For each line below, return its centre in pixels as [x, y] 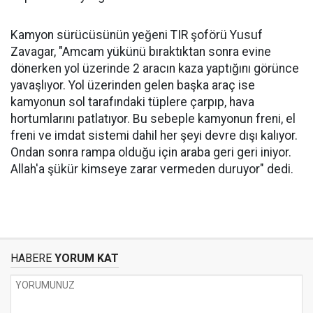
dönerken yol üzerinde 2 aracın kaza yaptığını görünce [155, 68]
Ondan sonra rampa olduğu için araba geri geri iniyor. [151, 152]
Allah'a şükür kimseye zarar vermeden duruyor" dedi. [152, 169]
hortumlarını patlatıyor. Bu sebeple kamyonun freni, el [153, 119]
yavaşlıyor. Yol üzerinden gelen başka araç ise [133, 85]
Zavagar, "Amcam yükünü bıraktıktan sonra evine [141, 52]
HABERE [31, 258]
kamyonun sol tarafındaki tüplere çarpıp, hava [132, 102]
